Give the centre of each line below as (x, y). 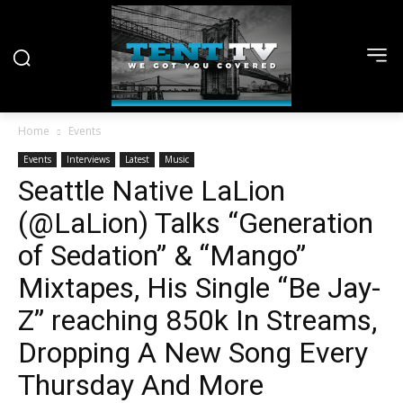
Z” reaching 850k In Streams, (197, 321)
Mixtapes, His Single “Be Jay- (199, 288)
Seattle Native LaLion (152, 191)
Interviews (88, 160)
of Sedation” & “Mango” (162, 256)
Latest (137, 160)
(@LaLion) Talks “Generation (196, 224)
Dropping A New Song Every (193, 353)
